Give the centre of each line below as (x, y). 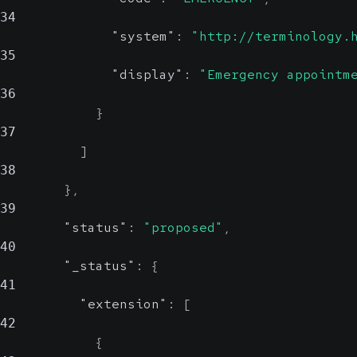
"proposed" (183, 228)
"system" (143, 36)
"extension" (124, 304)
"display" (147, 75)
